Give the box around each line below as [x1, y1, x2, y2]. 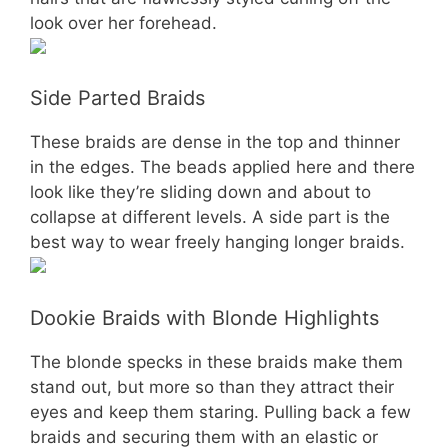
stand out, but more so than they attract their [30, 376, 394, 397]
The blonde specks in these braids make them [30, 351, 403, 372]
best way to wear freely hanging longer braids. [30, 232, 405, 252]
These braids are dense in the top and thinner [30, 132, 400, 152]
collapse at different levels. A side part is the [30, 207, 390, 227]
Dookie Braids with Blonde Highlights [30, 305, 379, 330]
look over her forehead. [30, 12, 217, 33]
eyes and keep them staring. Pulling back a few [30, 401, 411, 422]
